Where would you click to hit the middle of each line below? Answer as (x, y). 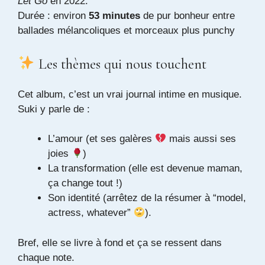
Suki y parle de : (54, 109)
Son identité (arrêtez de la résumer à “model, (147, 198)
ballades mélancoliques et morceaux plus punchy (126, 31)
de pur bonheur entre (188, 16)
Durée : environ (53, 16)
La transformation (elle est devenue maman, (145, 169)
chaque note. (46, 257)
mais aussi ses (201, 139)
